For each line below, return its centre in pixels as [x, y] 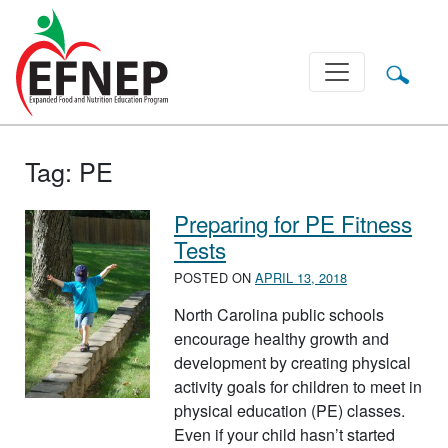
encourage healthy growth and [281, 339]
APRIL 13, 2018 [301, 278]
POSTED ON [214, 278]
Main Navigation [93, 73]
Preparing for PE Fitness [293, 222]
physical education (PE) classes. [289, 411]
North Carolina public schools [279, 315]
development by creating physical [292, 363]
